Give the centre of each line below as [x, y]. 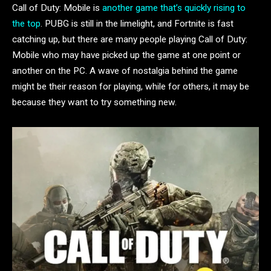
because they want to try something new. [94, 102]
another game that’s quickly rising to [174, 8]
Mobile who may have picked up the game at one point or [126, 55]
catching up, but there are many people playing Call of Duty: [130, 39]
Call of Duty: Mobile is [57, 8]
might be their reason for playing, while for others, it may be [131, 86]
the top [26, 23]
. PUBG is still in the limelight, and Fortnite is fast [137, 23]
